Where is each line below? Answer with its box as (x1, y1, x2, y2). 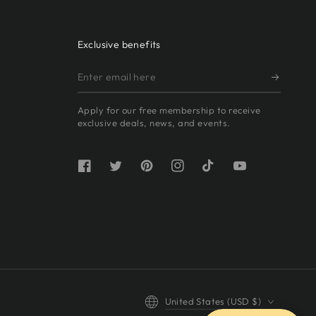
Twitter (114, 166, 149, 180)
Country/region (144, 288, 208, 299)
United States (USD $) (164, 296, 261, 308)
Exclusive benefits (77, 38, 161, 51)
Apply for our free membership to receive (77, 104, 261, 116)
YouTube (238, 166, 279, 180)
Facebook (83, 166, 130, 180)
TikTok (207, 166, 239, 180)
